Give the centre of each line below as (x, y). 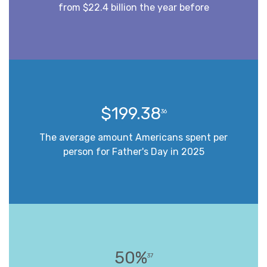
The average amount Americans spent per (133, 137)
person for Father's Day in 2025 (133, 151)
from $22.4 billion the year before (133, 7)
